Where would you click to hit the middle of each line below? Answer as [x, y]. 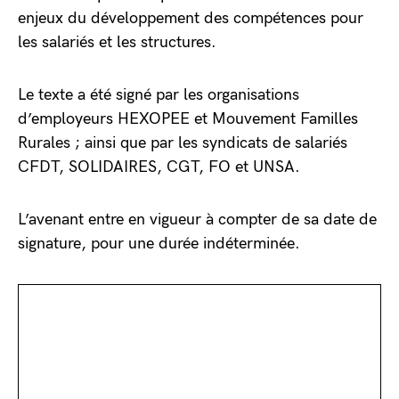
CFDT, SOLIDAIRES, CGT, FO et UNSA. [161, 167]
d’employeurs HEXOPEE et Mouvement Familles [188, 119]
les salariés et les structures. [117, 42]
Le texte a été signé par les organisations [159, 95]
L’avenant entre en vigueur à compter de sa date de [197, 220]
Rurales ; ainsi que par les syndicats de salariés [183, 143]
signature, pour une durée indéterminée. [159, 244]
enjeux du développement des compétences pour [191, 18]
